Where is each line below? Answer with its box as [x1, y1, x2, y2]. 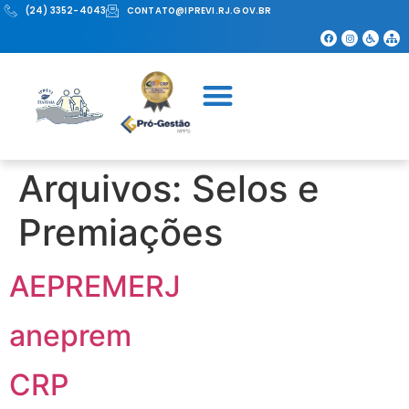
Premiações [18, 210, 223, 256]
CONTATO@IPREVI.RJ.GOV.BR [126, 5, 272, 16]
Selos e [192, 166, 320, 212]
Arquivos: [18, 166, 192, 212]
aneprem [9, 318, 131, 354]
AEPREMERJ [9, 268, 181, 305]
